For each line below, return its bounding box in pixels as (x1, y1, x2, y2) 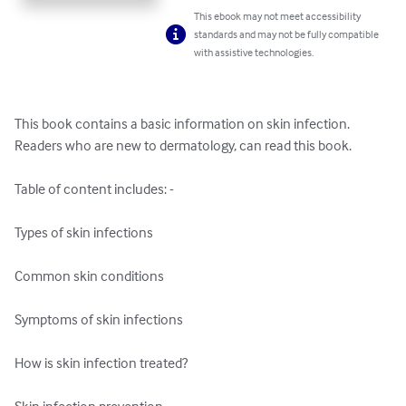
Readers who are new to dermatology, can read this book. (14, 136, 352, 155)
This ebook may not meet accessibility (194, 9, 362, 24)
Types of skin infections (14, 223, 153, 242)
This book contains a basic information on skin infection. (14, 114, 353, 133)
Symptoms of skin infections (14, 310, 183, 329)
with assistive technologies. (194, 45, 314, 60)
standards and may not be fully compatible (194, 27, 380, 42)
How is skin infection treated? (14, 353, 188, 372)
